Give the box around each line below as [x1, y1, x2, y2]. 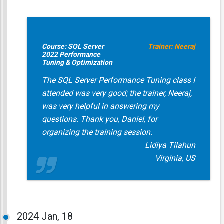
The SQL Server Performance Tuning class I [41, 75, 195, 85]
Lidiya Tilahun [144, 140, 195, 150]
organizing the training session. [41, 127, 152, 137]
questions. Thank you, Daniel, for [41, 114, 157, 124]
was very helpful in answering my [41, 101, 159, 111]
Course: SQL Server [41, 42, 104, 50]
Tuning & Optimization [41, 58, 112, 66]
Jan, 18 [41, 210, 73, 222]
